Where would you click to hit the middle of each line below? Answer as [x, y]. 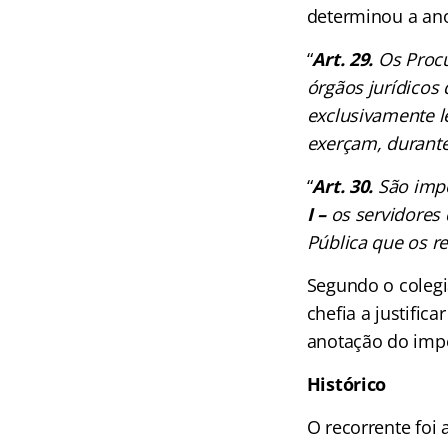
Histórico [346, 384]
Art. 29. [343, 59]
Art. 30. [343, 186]
